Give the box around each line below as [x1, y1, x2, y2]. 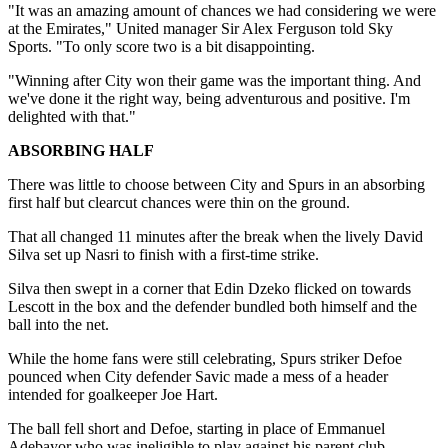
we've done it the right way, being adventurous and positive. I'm [8, 90, 410, 108]
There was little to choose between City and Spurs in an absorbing [8, 176, 425, 194]
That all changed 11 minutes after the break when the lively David [8, 228, 423, 246]
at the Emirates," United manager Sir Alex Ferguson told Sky [8, 20, 393, 38]
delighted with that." [8, 108, 136, 126]
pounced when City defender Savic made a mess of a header [8, 368, 388, 386]
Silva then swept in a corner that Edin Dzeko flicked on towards [8, 280, 411, 298]
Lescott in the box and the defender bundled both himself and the [8, 298, 417, 316]
